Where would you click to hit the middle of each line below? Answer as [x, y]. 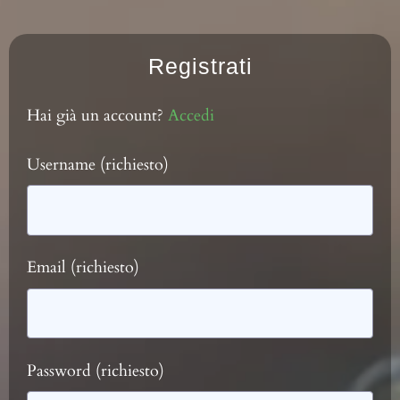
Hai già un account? [97, 115]
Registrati [200, 66]
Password [61, 371]
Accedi [191, 115]
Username [63, 165]
